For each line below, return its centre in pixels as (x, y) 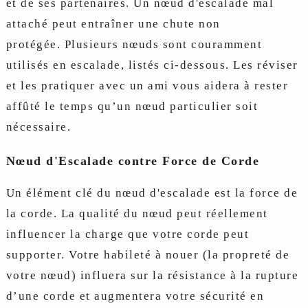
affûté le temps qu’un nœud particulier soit (132, 106)
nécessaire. (38, 127)
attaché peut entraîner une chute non (113, 24)
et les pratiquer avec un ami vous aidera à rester (147, 86)
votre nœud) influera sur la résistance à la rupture (152, 275)
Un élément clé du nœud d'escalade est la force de (152, 193)
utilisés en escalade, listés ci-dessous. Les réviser (152, 65)
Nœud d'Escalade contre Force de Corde (133, 161)
